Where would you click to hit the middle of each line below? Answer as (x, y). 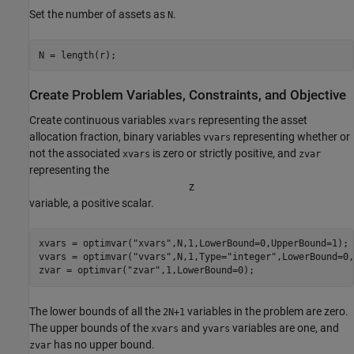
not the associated (76, 153)
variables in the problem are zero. (267, 311)
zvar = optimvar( (83, 270)
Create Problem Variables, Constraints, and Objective (188, 96)
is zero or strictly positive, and (224, 153)
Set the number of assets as (98, 15)
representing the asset (252, 120)
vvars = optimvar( (85, 257)
